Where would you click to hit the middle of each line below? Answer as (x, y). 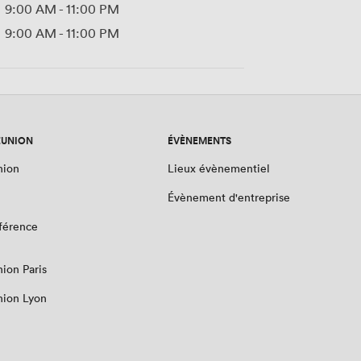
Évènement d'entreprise (229, 197)
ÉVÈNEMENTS (199, 141)
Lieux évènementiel (219, 168)
